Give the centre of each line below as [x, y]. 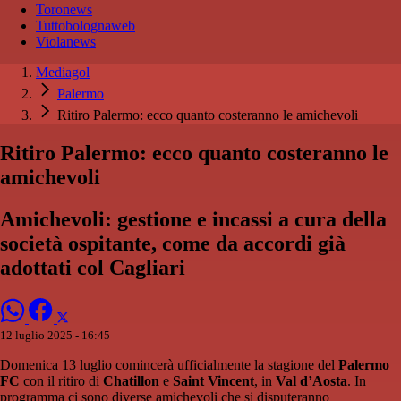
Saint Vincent [213, 381]
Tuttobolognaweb [85, 26]
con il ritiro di [61, 381]
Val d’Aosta [310, 381]
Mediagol [63, 73]
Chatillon [131, 381]
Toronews [64, 10]
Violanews [66, 42]
